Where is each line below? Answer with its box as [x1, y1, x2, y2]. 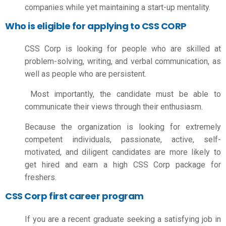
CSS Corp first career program [5, 190, 144, 202]
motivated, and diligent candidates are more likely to [25, 147, 221, 157]
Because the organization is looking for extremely [25, 122, 221, 132]
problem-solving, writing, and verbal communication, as [25, 56, 221, 66]
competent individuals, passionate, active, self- [25, 135, 221, 144]
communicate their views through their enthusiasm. [25, 102, 205, 111]
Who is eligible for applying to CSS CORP [5, 19, 187, 32]
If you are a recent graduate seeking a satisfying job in [25, 214, 221, 224]
